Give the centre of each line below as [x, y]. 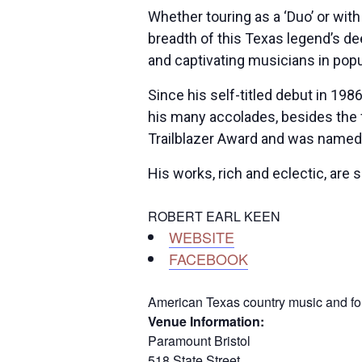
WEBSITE [202, 237]
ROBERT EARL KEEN [214, 216]
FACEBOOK [208, 259]
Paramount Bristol [199, 341]
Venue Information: [206, 321]
